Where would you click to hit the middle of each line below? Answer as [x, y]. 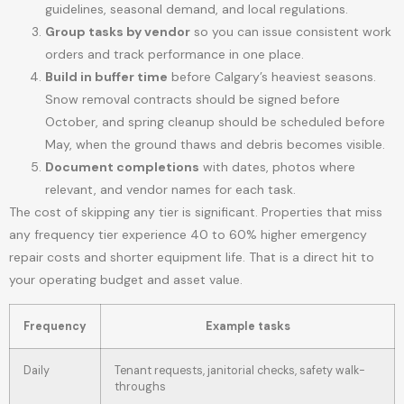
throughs [140, 387]
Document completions [122, 167]
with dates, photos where [277, 167]
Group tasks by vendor [118, 32]
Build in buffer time [106, 77]
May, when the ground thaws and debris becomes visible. [215, 145]
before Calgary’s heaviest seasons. [272, 77]
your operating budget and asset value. [126, 280]
